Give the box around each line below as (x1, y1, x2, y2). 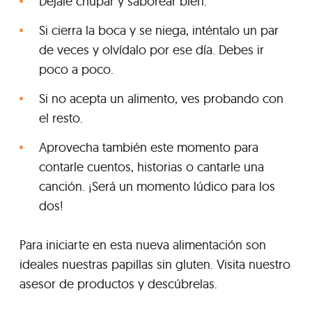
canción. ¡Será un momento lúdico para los (39, 178, 275, 194)
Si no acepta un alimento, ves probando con (39, 90, 283, 107)
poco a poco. (39, 61, 114, 77)
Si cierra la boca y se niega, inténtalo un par (39, 22, 279, 38)
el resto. (39, 109, 83, 126)
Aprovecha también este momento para (39, 139, 258, 155)
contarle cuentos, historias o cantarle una (39, 158, 264, 175)
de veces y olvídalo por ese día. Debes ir (39, 41, 264, 58)
